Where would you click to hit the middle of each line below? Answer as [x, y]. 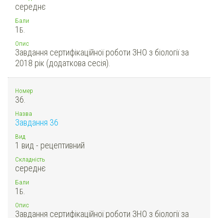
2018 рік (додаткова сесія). [63, 63]
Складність [30, 159]
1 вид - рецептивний [50, 145]
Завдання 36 [37, 122]
